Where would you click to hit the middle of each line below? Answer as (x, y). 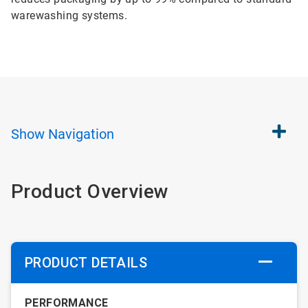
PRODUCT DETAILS (86, 263)
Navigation (81, 134)
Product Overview (90, 191)
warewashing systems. (69, 15)
